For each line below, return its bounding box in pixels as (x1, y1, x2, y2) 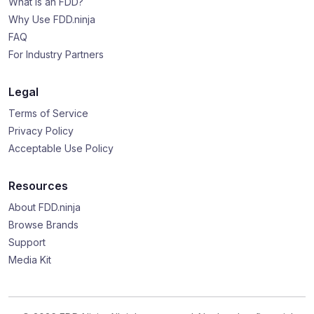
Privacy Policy (8, 125, 74, 137)
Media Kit (8, 254, 51, 266)
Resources (8, 179, 68, 193)
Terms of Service (8, 107, 88, 119)
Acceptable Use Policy (8, 142, 114, 154)
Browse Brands (8, 219, 78, 231)
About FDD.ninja (8, 201, 81, 213)
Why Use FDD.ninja (8, 13, 95, 25)
